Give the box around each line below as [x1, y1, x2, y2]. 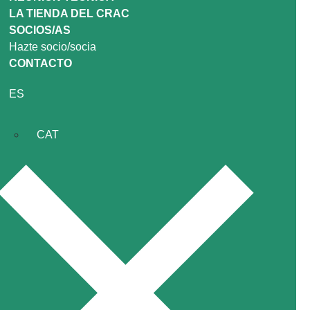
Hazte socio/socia [9, 41, 96, 53]
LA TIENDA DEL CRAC [9, 8, 129, 20]
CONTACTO [9, 57, 72, 70]
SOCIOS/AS [9, 24, 71, 37]
